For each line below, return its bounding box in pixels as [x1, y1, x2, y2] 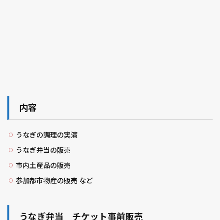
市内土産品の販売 [16, 161, 71, 169]
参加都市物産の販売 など [16, 176, 93, 185]
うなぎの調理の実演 [16, 131, 78, 139]
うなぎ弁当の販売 [16, 146, 71, 154]
